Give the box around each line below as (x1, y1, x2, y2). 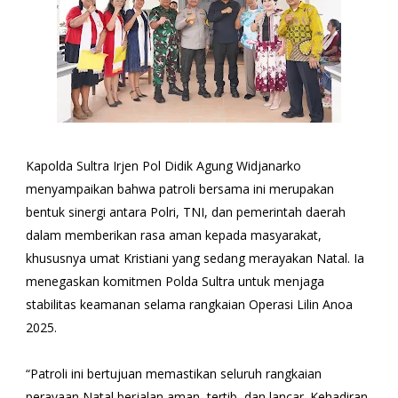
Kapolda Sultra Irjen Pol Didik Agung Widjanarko (25, 156, 301, 174)
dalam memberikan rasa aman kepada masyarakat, (25, 226, 322, 243)
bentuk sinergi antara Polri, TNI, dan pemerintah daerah (25, 203, 346, 220)
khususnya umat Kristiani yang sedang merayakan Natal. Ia (25, 249, 364, 267)
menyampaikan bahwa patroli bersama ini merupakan (25, 179, 334, 197)
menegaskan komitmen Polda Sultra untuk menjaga (25, 272, 324, 290)
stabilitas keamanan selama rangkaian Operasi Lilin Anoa (25, 295, 353, 313)
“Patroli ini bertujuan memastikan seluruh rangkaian (25, 364, 322, 382)
